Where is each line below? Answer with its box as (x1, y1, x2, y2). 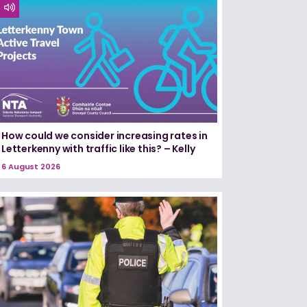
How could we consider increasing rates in (1, 128, 208, 143)
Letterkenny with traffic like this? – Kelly (1, 141, 195, 156)
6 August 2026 (1, 160, 60, 172)
